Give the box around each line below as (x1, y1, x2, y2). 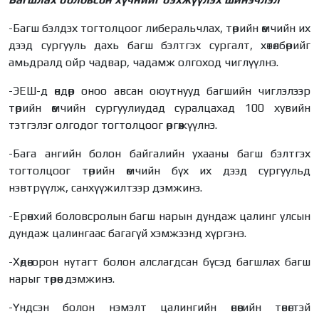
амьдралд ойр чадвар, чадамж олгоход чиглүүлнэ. (9, 55, 278, 69)
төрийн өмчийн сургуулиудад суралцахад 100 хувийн (9, 100, 310, 115)
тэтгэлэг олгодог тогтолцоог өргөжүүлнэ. (9, 117, 217, 132)
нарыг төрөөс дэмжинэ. (9, 271, 115, 286)
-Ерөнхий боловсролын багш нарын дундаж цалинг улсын (9, 209, 310, 223)
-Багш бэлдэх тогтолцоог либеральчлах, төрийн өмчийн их (9, 21, 310, 35)
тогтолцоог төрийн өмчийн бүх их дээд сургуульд (9, 163, 310, 177)
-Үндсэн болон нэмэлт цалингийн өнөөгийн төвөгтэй (9, 300, 310, 314)
